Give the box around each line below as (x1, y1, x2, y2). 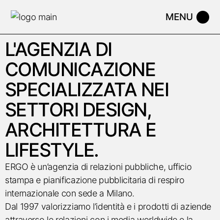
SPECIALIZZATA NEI (5, 78, 169, 101)
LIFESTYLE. (5, 138, 99, 161)
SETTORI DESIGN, (5, 98, 152, 121)
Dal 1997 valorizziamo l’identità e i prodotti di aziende (5, 201, 211, 212)
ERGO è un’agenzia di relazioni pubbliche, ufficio (5, 162, 192, 172)
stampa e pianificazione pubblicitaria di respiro (5, 175, 185, 185)
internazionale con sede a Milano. (5, 188, 135, 198)
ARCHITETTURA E (5, 118, 156, 141)
